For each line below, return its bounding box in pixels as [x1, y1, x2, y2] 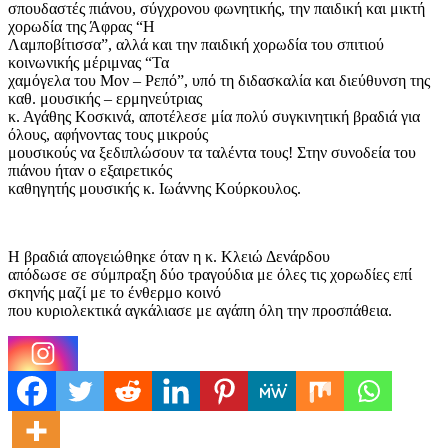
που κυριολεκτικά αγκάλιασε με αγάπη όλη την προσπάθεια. [8, 302, 392, 320]
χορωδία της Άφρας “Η [8, 18, 155, 36]
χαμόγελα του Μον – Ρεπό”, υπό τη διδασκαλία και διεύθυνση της [8, 72, 430, 90]
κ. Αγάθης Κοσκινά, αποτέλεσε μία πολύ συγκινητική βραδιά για [8, 108, 420, 126]
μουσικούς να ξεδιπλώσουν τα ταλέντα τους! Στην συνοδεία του [8, 144, 416, 162]
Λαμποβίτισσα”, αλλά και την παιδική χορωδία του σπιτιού [8, 36, 384, 54]
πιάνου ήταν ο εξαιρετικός [8, 162, 172, 180]
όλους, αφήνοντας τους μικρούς [8, 126, 208, 144]
